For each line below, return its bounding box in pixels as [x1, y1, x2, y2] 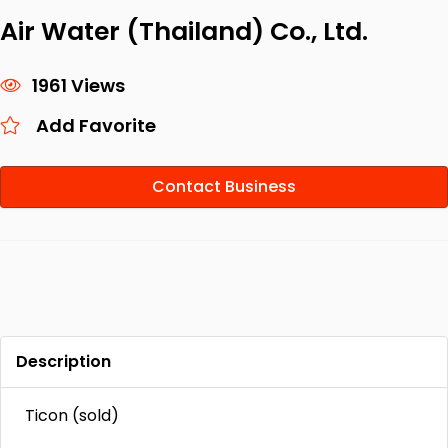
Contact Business [152, 175, 296, 198]
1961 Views [32, 73, 125, 98]
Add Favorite [36, 113, 156, 138]
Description [16, 350, 111, 373]
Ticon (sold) [25, 404, 119, 427]
